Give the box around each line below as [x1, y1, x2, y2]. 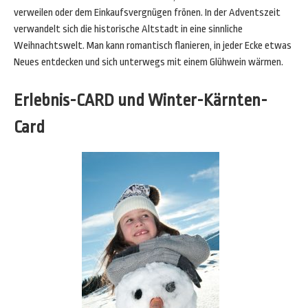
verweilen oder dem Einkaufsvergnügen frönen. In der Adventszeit [14, 7, 280, 19]
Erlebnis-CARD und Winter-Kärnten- [14, 91, 267, 110]
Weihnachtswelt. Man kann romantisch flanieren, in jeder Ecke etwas [14, 40, 291, 52]
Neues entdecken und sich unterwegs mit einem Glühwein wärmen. [14, 56, 283, 68]
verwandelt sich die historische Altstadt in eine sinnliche [14, 23, 243, 35]
